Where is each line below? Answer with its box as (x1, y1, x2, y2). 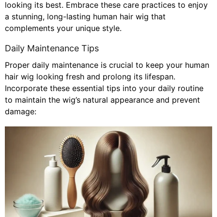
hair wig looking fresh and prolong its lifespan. (5, 71, 175, 81)
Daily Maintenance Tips (5, 43, 99, 53)
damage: (5, 106, 36, 116)
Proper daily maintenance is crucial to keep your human (5, 60, 209, 70)
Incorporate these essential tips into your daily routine (5, 83, 203, 93)
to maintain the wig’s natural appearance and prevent (5, 94, 200, 105)
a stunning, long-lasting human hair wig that (5, 11, 166, 21)
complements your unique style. (5, 23, 122, 33)
